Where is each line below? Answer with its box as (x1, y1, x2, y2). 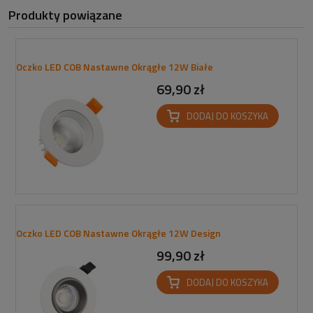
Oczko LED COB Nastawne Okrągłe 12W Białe (16, 59, 213, 75)
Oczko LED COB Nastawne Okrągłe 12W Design (16, 226, 221, 241)
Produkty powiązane (8, 5, 122, 25)
